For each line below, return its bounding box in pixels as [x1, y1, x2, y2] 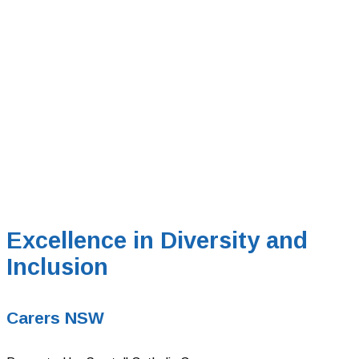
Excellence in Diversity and [6, 227, 308, 253]
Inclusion [6, 253, 108, 280]
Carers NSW [6, 308, 104, 327]
